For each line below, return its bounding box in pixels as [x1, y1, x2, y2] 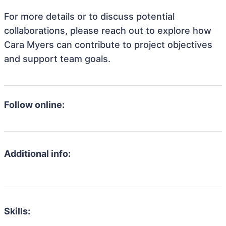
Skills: [4, 206, 30, 216]
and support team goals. [4, 53, 110, 64]
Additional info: [4, 148, 71, 159]
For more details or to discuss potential [4, 11, 175, 22]
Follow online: [4, 99, 65, 110]
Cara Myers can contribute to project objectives [4, 39, 212, 50]
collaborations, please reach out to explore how [4, 25, 211, 36]
